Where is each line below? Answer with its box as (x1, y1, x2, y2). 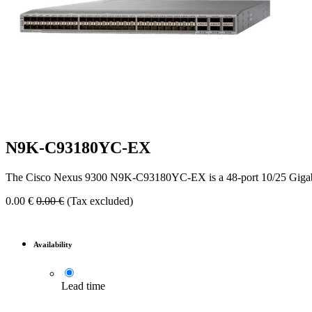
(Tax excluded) (67, 195, 133, 208)
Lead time (61, 280, 105, 292)
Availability (33, 240, 72, 249)
